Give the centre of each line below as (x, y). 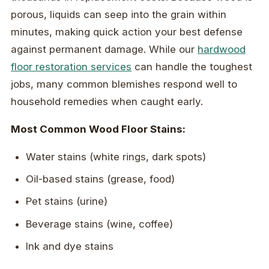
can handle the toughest (192, 66)
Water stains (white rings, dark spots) (116, 156)
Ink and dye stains (70, 246)
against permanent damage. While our (104, 49)
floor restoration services (71, 66)
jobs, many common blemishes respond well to (124, 84)
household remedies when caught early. (107, 101)
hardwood (222, 49)
